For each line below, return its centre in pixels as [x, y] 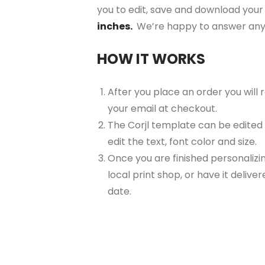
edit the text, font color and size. [182, 142]
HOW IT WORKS [151, 59]
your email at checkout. [162, 109]
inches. [116, 27]
